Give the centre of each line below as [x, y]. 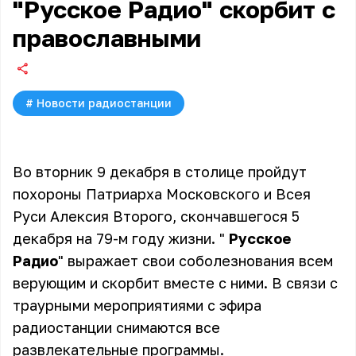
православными [107, 38]
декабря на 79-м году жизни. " [121, 238]
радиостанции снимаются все [116, 327]
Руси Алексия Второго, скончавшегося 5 [156, 216]
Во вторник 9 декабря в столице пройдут [160, 172]
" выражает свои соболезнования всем [195, 261]
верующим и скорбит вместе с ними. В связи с [175, 283]
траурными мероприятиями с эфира [137, 305]
